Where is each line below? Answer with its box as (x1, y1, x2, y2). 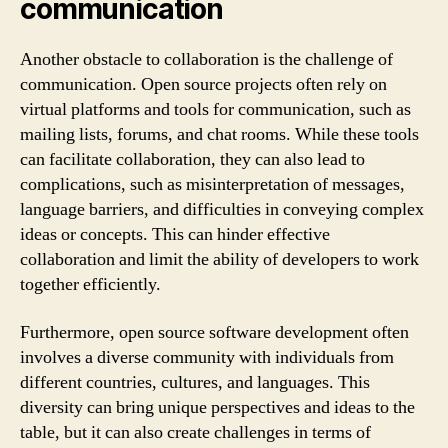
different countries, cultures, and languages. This (20, 370, 370, 394)
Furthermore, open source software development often (20, 320, 409, 344)
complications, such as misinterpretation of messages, (20, 173, 405, 196)
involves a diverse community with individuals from (20, 345, 394, 369)
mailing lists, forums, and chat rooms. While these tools (20, 123, 419, 146)
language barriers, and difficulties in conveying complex (20, 198, 424, 221)
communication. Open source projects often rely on (20, 73, 387, 96)
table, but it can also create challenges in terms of (20, 420, 371, 444)
